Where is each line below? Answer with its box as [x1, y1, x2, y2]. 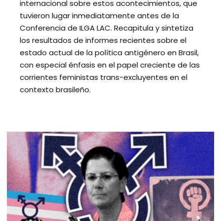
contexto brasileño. [20, 84, 91, 95]
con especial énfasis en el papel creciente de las [20, 59, 200, 70]
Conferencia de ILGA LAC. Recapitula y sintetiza [20, 22, 193, 33]
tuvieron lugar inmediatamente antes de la [20, 10, 179, 21]
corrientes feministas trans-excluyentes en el [20, 72, 187, 82]
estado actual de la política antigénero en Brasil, [20, 47, 199, 58]
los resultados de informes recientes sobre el [20, 35, 186, 45]
